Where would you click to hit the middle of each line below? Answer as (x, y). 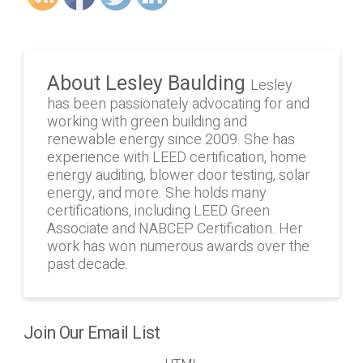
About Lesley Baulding (148, 84)
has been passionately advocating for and (178, 105)
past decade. (88, 265)
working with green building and (147, 122)
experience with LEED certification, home (176, 158)
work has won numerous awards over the (178, 247)
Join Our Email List (92, 333)
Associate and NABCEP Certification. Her (175, 229)
